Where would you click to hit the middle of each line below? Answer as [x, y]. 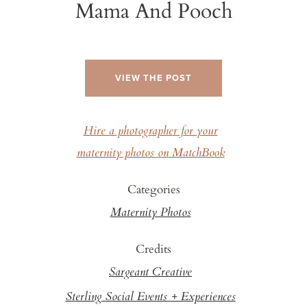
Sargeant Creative [150, 272]
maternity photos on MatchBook [150, 153]
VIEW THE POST [153, 78]
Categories [153, 188]
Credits [153, 248]
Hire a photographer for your [150, 131]
